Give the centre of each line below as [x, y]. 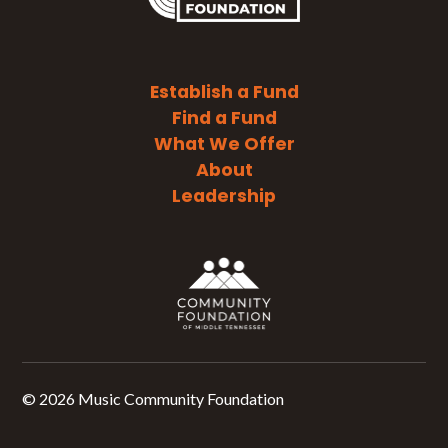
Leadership [224, 196]
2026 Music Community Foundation [162, 398]
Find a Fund [224, 118]
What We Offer [224, 144]
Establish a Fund [224, 92]
